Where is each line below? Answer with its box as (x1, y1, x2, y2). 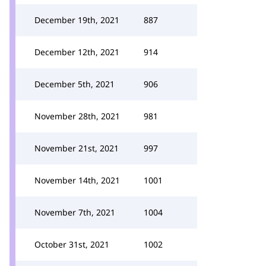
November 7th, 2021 (34, 207, 115, 218)
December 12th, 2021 (34, 46, 119, 58)
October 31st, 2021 (34, 239, 109, 250)
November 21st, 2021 (34, 142, 119, 154)
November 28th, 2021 (34, 110, 120, 122)
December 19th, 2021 (34, 14, 119, 26)
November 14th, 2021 (34, 175, 120, 186)
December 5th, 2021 (34, 78, 115, 90)
